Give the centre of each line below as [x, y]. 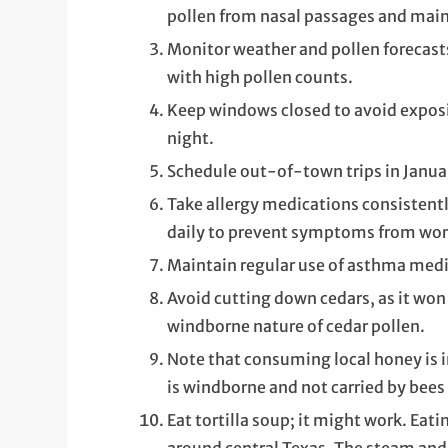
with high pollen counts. [260, 77]
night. [191, 138]
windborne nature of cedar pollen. [296, 326]
